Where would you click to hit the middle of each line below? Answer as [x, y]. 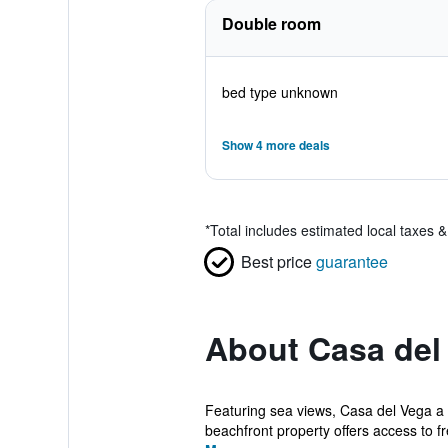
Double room [271, 23]
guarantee [351, 261]
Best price [276, 261]
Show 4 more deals [275, 145]
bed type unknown [279, 92]
